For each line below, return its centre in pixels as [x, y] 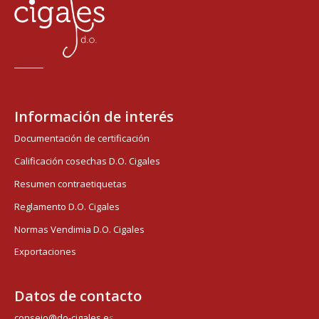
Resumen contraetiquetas [70, 183]
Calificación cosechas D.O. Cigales [87, 161]
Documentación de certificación [82, 138]
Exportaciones [45, 252]
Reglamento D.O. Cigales [67, 206]
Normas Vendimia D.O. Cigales [79, 229]
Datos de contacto [78, 296]
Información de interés [94, 116]
